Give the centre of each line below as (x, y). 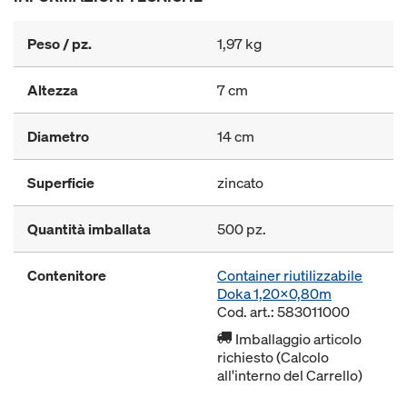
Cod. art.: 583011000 (283, 312)
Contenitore (67, 275)
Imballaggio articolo (297, 339)
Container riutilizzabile (290, 275)
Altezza (53, 90)
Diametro (58, 136)
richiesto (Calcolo (273, 357)
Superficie (61, 183)
